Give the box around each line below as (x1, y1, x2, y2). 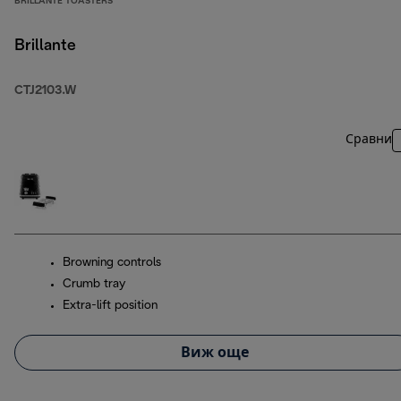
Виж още (181, 346, 249, 360)
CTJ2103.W (14, 85, 76, 98)
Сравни (346, 134, 392, 147)
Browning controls (63, 257, 161, 269)
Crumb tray (63, 278, 125, 291)
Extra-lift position (63, 300, 158, 312)
